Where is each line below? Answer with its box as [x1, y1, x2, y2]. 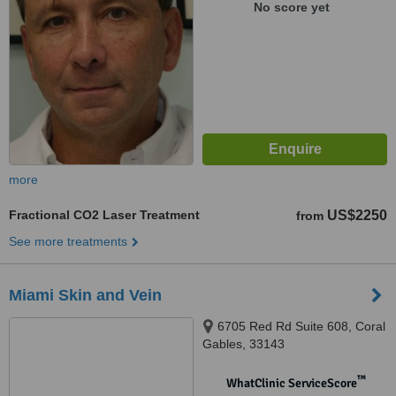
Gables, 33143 [202, 337, 285, 351]
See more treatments [9, 234, 127, 248]
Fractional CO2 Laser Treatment [9, 208, 200, 222]
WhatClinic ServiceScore [225, 376, 357, 391]
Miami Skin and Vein [9, 286, 162, 304]
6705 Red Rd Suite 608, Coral [217, 319, 385, 333]
